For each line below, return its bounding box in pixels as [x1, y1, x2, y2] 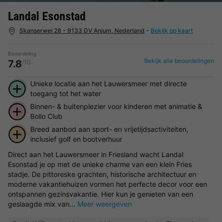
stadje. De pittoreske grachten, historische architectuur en [8, 169, 196, 178]
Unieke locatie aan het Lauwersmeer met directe [30, 79, 187, 88]
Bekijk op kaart [151, 27, 193, 34]
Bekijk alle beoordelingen [144, 56, 214, 64]
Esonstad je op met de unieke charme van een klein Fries [8, 160, 192, 168]
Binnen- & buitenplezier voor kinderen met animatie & [30, 102, 202, 111]
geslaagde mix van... [8, 199, 77, 208]
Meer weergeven [77, 199, 132, 208]
